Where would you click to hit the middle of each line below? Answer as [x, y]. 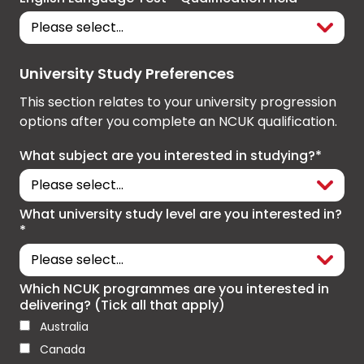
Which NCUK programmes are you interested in [174, 289]
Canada [63, 350]
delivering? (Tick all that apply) [122, 305]
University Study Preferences [127, 74]
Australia [64, 327]
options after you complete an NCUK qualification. [178, 122]
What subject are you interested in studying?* [171, 156]
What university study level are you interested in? [181, 214]
